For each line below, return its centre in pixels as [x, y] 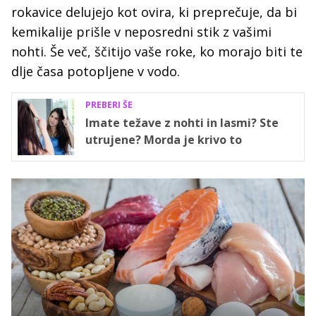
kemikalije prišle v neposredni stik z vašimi [141, 32]
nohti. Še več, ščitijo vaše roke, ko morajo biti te [157, 51]
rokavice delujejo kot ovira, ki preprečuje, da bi [154, 12]
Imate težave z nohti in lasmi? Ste [182, 123]
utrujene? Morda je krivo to [164, 140]
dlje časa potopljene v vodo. [96, 71]
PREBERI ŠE [109, 105]
